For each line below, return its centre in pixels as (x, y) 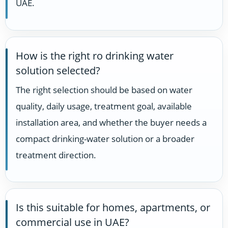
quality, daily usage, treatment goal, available (104, 106)
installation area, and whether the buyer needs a (111, 122)
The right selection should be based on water (104, 90)
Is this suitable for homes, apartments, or (113, 208)
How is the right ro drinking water (95, 55)
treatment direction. (56, 155)
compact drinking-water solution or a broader (105, 138)
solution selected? (58, 70)
